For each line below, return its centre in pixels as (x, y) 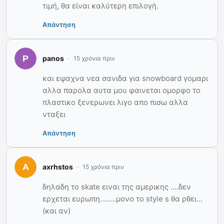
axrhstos (58, 167)
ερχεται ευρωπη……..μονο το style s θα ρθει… (122, 198)
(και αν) (56, 210)
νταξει (54, 114)
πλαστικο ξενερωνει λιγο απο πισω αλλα (115, 102)
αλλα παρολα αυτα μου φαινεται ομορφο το (121, 90)
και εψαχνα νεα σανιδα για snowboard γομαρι (125, 78)
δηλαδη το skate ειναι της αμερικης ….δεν (117, 186)
